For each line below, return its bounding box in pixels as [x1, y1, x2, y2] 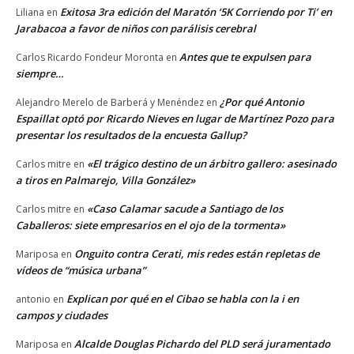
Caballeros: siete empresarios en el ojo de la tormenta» [16, 218, 285, 233]
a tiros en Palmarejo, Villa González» [16, 173, 195, 188]
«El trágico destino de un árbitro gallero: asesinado [87, 156, 337, 171]
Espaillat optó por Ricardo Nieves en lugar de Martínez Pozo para [16, 111, 334, 126]
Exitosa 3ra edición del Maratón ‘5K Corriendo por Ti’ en [60, 5, 332, 20]
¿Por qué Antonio [220, 95, 304, 110]
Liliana [16, 6, 44, 20]
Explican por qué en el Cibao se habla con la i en [66, 292, 299, 307]
